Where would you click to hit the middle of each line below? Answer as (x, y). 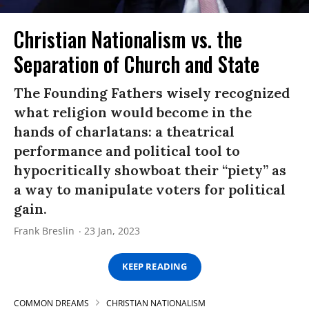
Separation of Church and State (137, 63)
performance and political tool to (127, 150)
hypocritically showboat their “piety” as (150, 170)
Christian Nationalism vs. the (128, 39)
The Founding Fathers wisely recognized (152, 92)
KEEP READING (154, 267)
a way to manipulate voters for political (150, 189)
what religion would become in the (133, 112)
